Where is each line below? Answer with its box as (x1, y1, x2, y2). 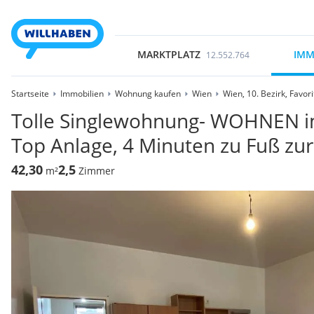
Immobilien (60, 88, 104, 100)
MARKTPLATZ (137, 48, 200, 61)
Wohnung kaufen (115, 88, 181, 100)
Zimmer (78, 164, 115, 177)
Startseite (11, 88, 49, 100)
